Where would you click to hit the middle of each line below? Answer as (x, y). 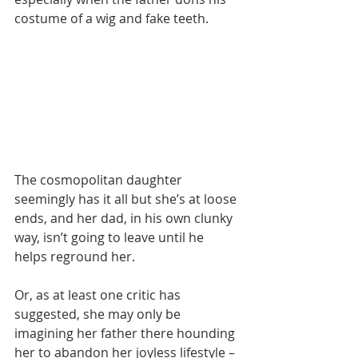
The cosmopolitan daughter (100, 180)
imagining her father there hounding (126, 334)
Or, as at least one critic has (99, 295)
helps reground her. (75, 257)
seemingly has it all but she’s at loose (127, 199)
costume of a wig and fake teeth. (111, 18)
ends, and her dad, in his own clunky (125, 219)
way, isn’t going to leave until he (111, 238)
